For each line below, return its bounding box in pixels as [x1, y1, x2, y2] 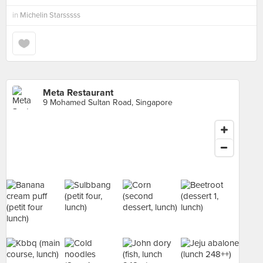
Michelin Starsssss [20, 11, 80, 20]
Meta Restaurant [43, 87, 113, 99]
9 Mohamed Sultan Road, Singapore [43, 97, 173, 107]
